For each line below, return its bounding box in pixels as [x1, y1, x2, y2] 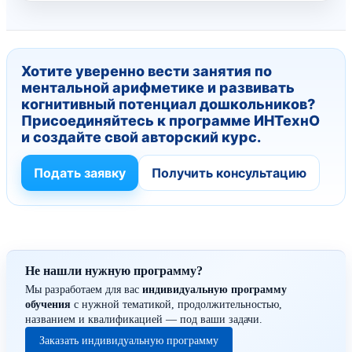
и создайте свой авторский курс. [21, 128, 261, 145]
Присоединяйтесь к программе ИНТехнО [21, 112, 320, 129]
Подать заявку [34, 164, 126, 181]
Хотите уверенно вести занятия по [21, 62, 272, 79]
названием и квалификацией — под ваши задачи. [25, 313, 262, 325]
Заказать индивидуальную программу [39, 334, 218, 346]
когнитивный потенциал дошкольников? [21, 95, 315, 112]
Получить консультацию [152, 164, 306, 181]
